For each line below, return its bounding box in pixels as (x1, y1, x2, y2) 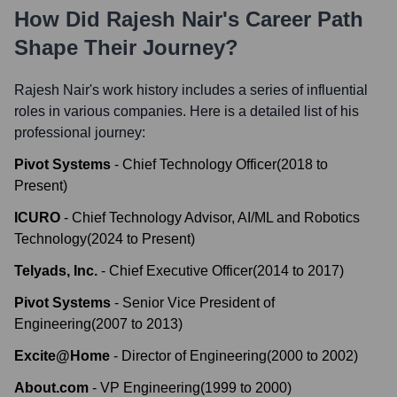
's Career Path (222, 7, 363, 31)
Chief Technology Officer (122, 157, 276, 172)
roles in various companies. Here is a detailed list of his (14, 104, 359, 119)
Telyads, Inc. (14, 263, 97, 278)
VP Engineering (100, 380, 200, 395)
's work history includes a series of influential (90, 82, 368, 97)
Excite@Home (14, 348, 110, 363)
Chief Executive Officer (109, 263, 253, 278)
